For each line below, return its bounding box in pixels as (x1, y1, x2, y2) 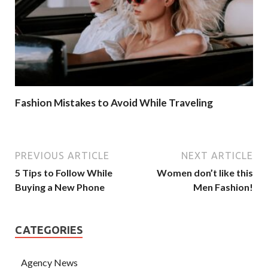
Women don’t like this (157, 166, 253, 178)
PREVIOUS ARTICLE (15, 150, 109, 161)
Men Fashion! (193, 181, 253, 193)
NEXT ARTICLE (181, 150, 253, 161)
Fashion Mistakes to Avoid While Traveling (15, 96, 213, 109)
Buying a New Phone (15, 181, 105, 193)
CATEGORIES (15, 223, 83, 236)
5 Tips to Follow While (15, 166, 112, 178)
